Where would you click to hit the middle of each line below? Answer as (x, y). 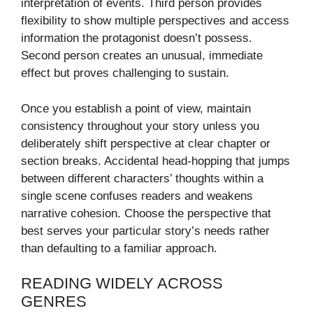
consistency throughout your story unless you (140, 126)
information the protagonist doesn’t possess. (137, 38)
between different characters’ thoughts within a (142, 178)
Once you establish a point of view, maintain (136, 108)
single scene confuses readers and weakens (137, 196)
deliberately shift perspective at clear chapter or (146, 143)
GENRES (54, 302)
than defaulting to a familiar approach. (119, 248)
